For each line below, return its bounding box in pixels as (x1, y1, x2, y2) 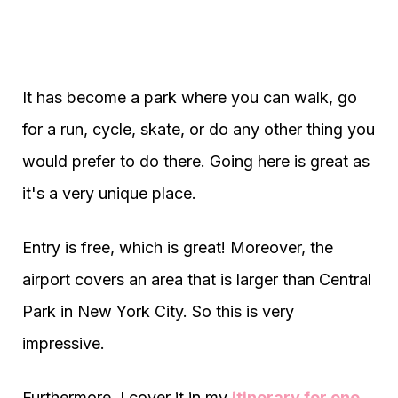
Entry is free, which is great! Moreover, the (22, 238, 333, 257)
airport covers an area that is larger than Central (22, 270, 371, 289)
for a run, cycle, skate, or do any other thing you (22, 120, 375, 139)
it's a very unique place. (22, 184, 196, 203)
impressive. (22, 334, 105, 353)
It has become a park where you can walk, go (22, 88, 357, 107)
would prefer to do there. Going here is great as (22, 152, 370, 171)
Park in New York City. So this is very (22, 302, 294, 321)
